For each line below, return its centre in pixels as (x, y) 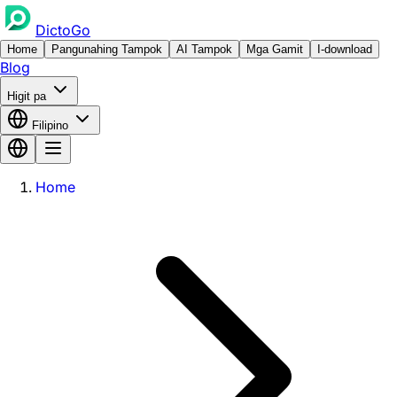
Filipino (50, 125)
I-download (345, 49)
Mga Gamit (275, 49)
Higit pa (28, 96)
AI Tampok (204, 49)
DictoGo (63, 30)
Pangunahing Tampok (107, 49)
